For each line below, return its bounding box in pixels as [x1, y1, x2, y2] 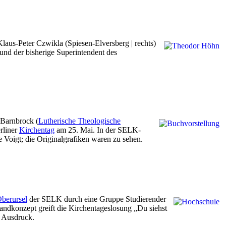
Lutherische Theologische [38, 117, 121, 126]
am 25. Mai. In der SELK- [54, 126, 141, 135]
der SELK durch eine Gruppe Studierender [27, 195, 166, 204]
